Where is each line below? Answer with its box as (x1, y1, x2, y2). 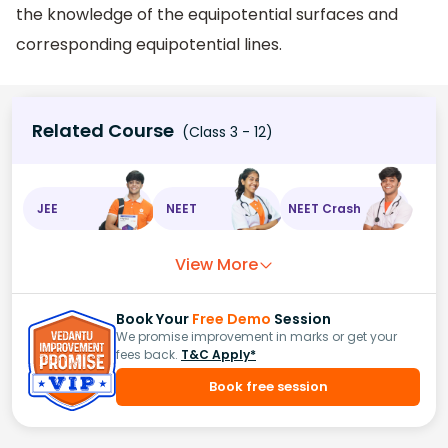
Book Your (116, 309, 192, 330)
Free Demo (192, 309, 271, 330)
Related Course (32, 118, 174, 144)
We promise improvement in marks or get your (116, 328, 397, 346)
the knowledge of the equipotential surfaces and (16, 2, 398, 26)
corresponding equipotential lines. (16, 32, 282, 56)
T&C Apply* (181, 346, 256, 364)
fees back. (116, 346, 178, 364)
